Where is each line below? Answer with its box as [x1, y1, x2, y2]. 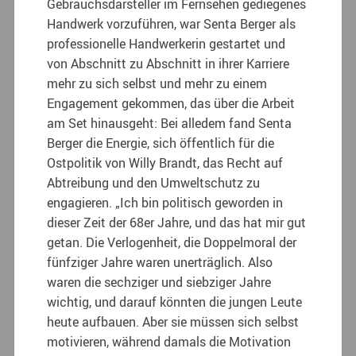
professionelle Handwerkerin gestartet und [47, 34, 286, 52]
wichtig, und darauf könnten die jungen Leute [47, 292, 303, 311]
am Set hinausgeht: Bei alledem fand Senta [47, 114, 292, 132]
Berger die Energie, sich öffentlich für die [47, 133, 275, 152]
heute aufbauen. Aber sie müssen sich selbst [47, 312, 300, 331]
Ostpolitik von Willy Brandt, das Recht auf [47, 153, 284, 172]
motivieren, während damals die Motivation [47, 332, 292, 350]
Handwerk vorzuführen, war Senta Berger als [47, 14, 296, 33]
